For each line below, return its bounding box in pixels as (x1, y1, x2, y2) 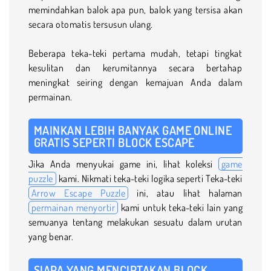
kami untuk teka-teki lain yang (118, 201, 243, 214)
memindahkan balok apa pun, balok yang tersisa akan (28, 3, 243, 16)
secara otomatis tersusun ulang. (28, 18, 153, 30)
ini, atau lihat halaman (128, 186, 243, 199)
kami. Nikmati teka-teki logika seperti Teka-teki (56, 172, 243, 184)
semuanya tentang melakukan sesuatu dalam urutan (28, 215, 243, 228)
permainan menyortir (31, 201, 116, 214)
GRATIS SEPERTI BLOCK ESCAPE (34, 134, 195, 150)
